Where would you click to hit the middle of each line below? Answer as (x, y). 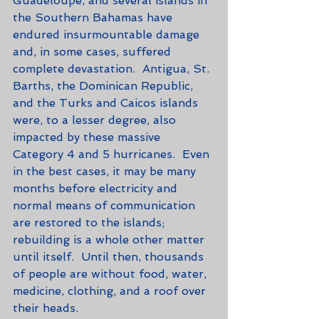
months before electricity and (97, 188)
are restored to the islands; (90, 222)
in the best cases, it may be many (106, 171)
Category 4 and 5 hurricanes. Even (113, 154)
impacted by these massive (88, 137)
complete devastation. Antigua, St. (113, 68)
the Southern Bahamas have (94, 17)
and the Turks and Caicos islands (107, 103)
